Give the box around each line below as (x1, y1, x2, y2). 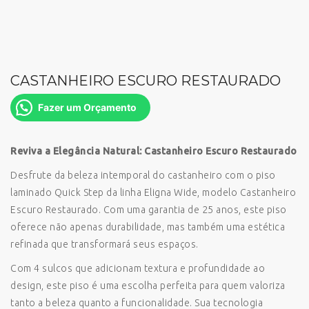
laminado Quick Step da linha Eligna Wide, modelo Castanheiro (10, 187, 296, 198)
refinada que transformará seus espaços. (10, 239, 199, 250)
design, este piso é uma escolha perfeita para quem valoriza (10, 280, 286, 291)
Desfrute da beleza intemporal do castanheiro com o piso (10, 170, 276, 181)
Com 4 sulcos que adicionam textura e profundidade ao (10, 263, 265, 274)
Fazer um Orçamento (38, 101, 137, 113)
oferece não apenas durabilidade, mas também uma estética (10, 221, 285, 232)
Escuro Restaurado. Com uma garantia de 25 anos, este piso (10, 204, 287, 215)
